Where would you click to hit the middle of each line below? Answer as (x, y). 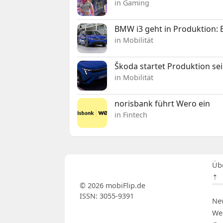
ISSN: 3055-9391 (107, 196)
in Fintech (131, 114)
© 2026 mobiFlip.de (112, 185)
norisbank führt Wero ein (163, 103)
